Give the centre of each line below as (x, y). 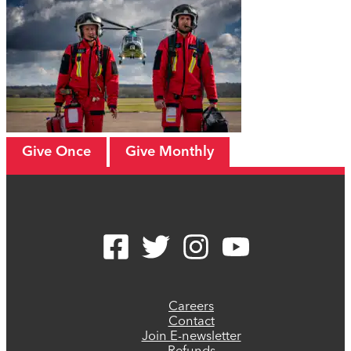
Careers (191, 308)
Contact (191, 322)
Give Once (56, 152)
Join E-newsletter (191, 337)
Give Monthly (170, 152)
